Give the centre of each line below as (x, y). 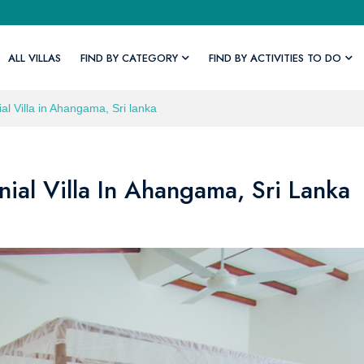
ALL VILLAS (34, 58)
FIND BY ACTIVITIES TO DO (275, 58)
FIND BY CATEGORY (129, 58)
